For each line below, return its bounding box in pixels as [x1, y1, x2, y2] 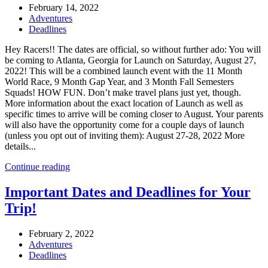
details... [5, 141, 36, 152]
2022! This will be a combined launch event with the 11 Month [5, 66, 242, 77]
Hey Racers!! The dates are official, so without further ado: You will [5, 44, 261, 55]
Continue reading [5, 162, 70, 172]
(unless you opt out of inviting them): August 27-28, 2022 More [5, 130, 245, 141]
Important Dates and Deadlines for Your [5, 184, 251, 200]
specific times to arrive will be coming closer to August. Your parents [5, 109, 263, 120]
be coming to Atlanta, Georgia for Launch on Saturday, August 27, [5, 55, 256, 66]
